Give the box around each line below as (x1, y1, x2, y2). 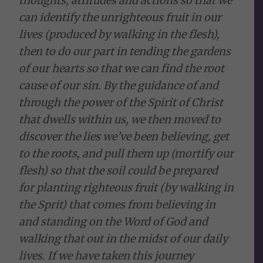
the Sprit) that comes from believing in (19, 197, 216, 211)
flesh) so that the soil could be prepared (19, 163, 218, 177)
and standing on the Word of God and (19, 214, 208, 228)
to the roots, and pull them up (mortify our (19, 146, 234, 160)
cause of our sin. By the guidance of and (19, 78, 219, 92)
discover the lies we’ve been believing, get (19, 129, 230, 143)
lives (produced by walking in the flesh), (19, 27, 220, 41)
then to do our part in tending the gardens (19, 44, 231, 58)
